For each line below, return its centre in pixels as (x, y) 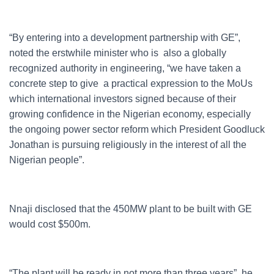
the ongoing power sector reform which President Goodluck (137, 129)
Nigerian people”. (47, 160)
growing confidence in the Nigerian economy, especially (130, 114)
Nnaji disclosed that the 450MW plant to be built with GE (131, 209)
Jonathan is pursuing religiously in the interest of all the (128, 145)
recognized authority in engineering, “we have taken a (125, 68)
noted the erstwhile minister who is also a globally (118, 53)
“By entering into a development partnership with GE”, (125, 38)
